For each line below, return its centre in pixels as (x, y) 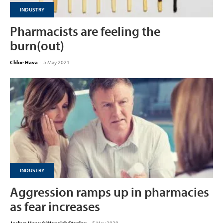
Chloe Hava (24, 62)
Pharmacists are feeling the (85, 31)
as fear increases (55, 207)
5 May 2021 (56, 62)
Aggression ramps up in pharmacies (110, 192)
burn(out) (37, 45)
